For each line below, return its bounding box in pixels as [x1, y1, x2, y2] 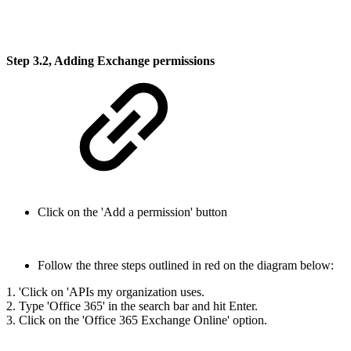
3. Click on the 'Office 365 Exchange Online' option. [6, 313, 267, 327]
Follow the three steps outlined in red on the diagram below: [38, 259, 334, 273]
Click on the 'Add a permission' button [38, 205, 227, 219]
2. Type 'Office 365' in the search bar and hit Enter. [6, 299, 258, 313]
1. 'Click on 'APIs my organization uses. [6, 285, 204, 299]
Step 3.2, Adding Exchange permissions [6, 54, 215, 68]
